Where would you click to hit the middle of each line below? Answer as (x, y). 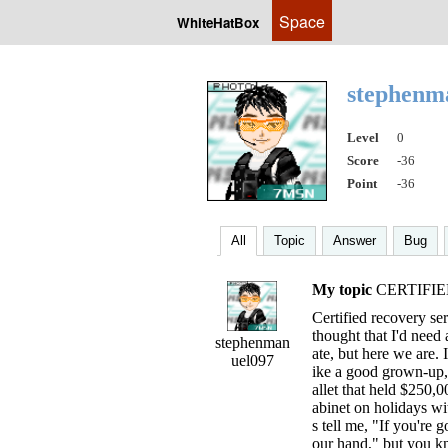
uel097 (252, 360)
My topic (342, 289)
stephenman (252, 342)
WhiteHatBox (218, 22)
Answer (354, 240)
